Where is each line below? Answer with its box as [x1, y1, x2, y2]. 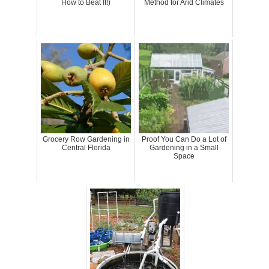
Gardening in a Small [149, 143, 219, 152]
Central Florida [61, 143, 110, 152]
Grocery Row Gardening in [42, 134, 130, 144]
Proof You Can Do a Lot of [141, 134, 226, 144]
